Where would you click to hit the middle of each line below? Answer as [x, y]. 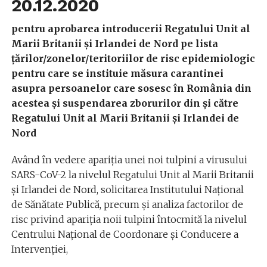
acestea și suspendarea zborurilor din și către [125, 103]
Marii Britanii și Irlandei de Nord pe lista [114, 43]
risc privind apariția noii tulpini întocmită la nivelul [129, 219]
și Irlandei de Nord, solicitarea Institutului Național [127, 189]
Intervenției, [39, 249]
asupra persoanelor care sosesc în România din [131, 88]
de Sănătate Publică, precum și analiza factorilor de [127, 204]
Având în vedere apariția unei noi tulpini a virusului [129, 159]
